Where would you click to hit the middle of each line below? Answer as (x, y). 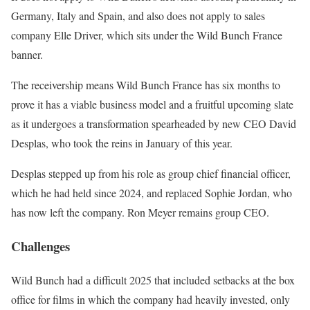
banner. (27, 55)
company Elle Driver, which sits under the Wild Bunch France (147, 35)
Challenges (40, 246)
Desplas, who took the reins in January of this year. (122, 143)
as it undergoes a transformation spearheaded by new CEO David (154, 124)
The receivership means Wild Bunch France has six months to (146, 85)
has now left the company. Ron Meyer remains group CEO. (140, 212)
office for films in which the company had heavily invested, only (151, 299)
